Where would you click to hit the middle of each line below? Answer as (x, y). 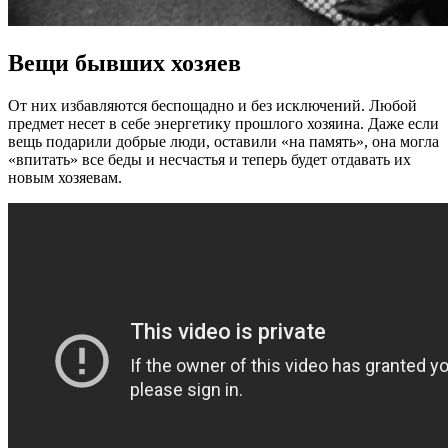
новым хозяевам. (65, 177)
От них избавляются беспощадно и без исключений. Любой (212, 105)
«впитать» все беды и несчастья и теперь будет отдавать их (209, 159)
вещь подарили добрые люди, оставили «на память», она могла (223, 141)
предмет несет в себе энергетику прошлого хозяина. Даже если (223, 123)
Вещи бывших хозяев (124, 62)
